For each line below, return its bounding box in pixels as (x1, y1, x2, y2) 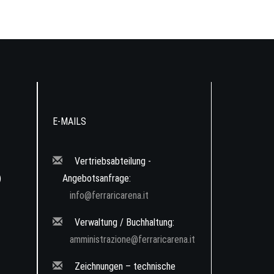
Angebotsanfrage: (62, 172, 131, 184)
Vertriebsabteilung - (72, 155, 151, 167)
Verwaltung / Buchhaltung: (72, 217, 174, 228)
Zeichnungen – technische (72, 261, 176, 272)
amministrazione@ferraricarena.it (70, 234, 195, 245)
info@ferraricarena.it (70, 190, 149, 201)
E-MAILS (53, 116, 86, 127)
